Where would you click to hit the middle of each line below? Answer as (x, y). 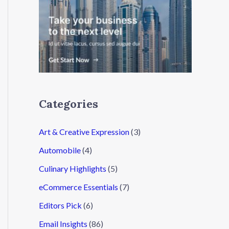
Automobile (60, 150)
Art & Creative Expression (84, 131)
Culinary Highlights (73, 168)
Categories (68, 104)
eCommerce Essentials (78, 187)
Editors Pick (60, 205)
